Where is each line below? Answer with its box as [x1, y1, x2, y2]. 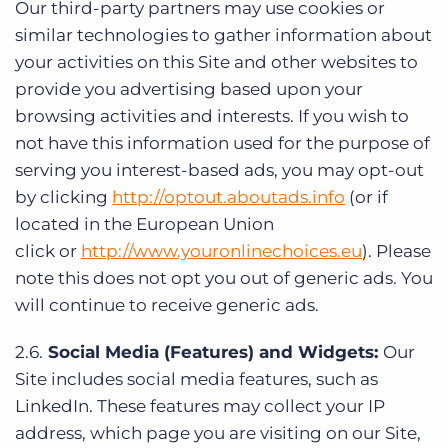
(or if [345, 187, 388, 207]
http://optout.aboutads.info [112, 187, 345, 207]
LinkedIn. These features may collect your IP [15, 396, 385, 416]
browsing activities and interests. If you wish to [15, 106, 409, 126]
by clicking [15, 187, 112, 207]
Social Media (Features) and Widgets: [43, 342, 383, 362]
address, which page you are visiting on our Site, [15, 423, 421, 443]
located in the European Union [15, 214, 274, 234]
